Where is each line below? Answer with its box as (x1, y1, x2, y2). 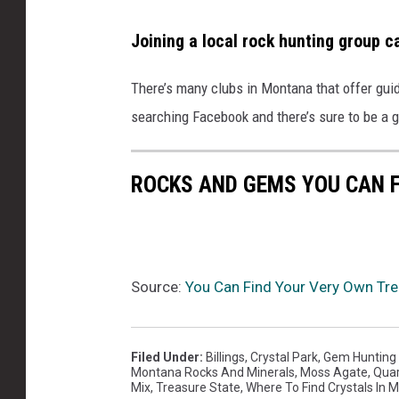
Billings (206, 349, 245, 364)
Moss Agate (300, 364, 368, 379)
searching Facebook (131, 108, 248, 126)
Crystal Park (250, 349, 318, 364)
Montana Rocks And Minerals (131, 364, 295, 379)
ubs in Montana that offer (222, 79, 376, 98)
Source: (131, 277, 185, 296)
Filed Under (131, 349, 199, 364)
